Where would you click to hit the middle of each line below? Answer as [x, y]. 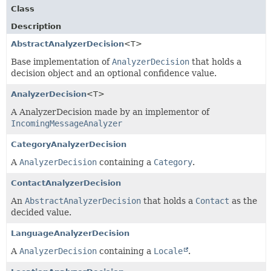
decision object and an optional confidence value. [114, 73]
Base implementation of [61, 61]
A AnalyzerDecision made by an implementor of [110, 112]
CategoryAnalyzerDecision [69, 144]
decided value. [41, 212]
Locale [168, 251]
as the [243, 201]
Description [36, 26]
